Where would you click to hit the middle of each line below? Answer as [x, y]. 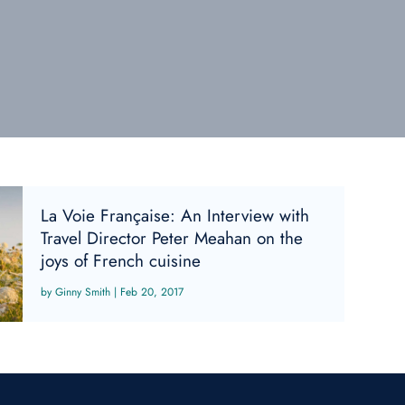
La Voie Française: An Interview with [175, 216]
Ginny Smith [83, 292]
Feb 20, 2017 [152, 292]
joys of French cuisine [121, 261]
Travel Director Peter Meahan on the [172, 239]
